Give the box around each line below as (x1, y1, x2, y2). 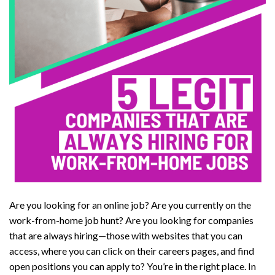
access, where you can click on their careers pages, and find (9, 244, 254, 257)
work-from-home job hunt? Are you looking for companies (9, 214, 254, 226)
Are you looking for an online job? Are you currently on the (9, 198, 251, 211)
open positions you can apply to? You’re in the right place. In (9, 260, 256, 272)
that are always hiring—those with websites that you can (9, 229, 242, 241)
